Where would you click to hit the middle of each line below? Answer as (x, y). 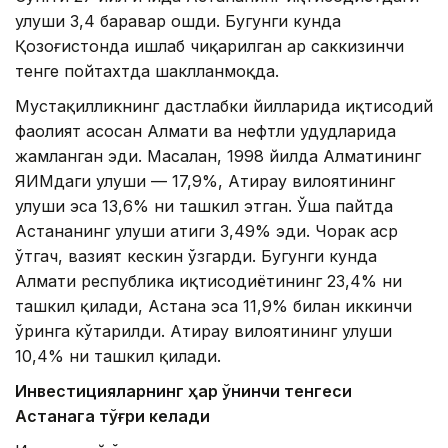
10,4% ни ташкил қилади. (118, 356)
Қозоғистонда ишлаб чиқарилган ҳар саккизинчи (209, 46)
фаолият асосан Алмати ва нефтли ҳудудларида (205, 131)
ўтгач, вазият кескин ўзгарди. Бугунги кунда (196, 256)
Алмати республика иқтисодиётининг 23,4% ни (208, 281)
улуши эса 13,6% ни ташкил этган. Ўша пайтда (204, 206)
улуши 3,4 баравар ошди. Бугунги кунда (178, 21)
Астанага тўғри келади (112, 416)
